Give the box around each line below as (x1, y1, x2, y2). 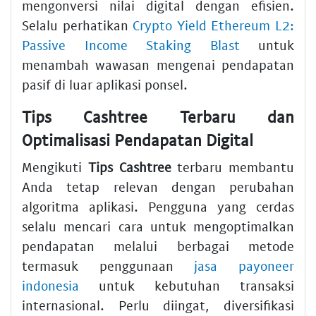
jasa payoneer (194, 257, 295, 274)
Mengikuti (22, 158, 88, 175)
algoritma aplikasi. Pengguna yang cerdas (22, 197, 294, 214)
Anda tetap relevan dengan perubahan (22, 178, 294, 195)
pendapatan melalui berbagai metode (22, 237, 294, 254)
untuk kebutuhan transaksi (79, 276, 294, 293)
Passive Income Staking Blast (22, 37, 240, 54)
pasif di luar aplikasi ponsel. (22, 76, 188, 93)
